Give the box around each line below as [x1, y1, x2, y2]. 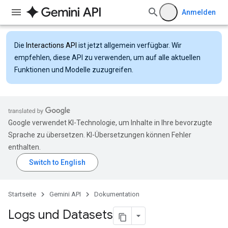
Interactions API [26, 41, 77, 49]
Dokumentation [94, 190, 139, 198]
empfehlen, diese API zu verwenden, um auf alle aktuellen [14, 53, 201, 62]
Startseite [8, 190, 36, 198]
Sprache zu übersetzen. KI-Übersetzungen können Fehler [8, 131, 191, 139]
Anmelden [182, 8, 216, 16]
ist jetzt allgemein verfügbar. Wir [77, 41, 182, 49]
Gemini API [49, 190, 81, 198]
